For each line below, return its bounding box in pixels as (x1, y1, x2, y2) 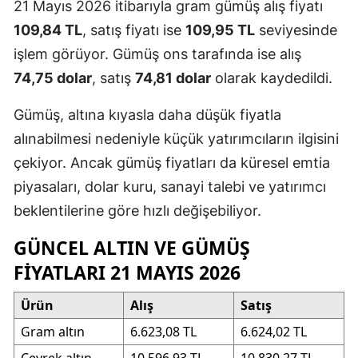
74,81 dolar (135, 70, 211, 87)
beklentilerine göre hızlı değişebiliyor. (14, 202, 261, 220)
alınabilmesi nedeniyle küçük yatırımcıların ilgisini (14, 130, 339, 148)
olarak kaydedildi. (211, 70, 332, 87)
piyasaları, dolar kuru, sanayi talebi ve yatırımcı (14, 178, 326, 196)
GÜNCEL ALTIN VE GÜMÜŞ (14, 235, 250, 261)
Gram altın (21, 323, 85, 341)
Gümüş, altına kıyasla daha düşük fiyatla (14, 106, 281, 124)
